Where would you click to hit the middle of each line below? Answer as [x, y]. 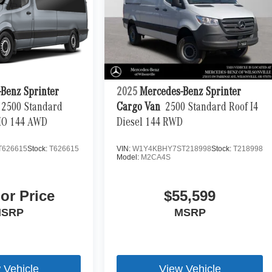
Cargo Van [139, 108]
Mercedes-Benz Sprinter [191, 93]
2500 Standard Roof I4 [212, 108]
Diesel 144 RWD [150, 123]
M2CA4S [156, 157]
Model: [129, 157]
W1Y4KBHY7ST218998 [172, 148]
